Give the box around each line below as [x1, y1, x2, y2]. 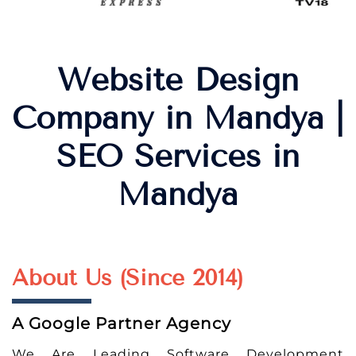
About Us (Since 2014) [12, 264, 243, 291]
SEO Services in [56, 137, 300, 176]
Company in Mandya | [12, 99, 344, 137]
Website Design [57, 61, 299, 99]
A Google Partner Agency [12, 313, 231, 333]
